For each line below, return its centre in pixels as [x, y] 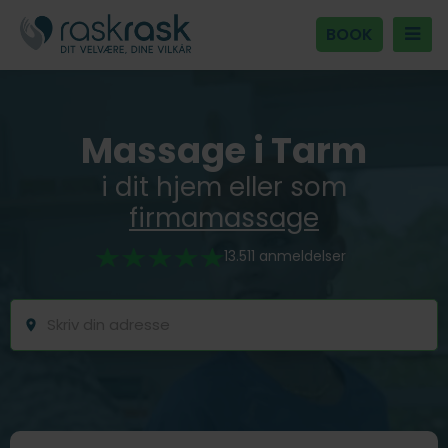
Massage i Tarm [224, 150]
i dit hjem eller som [224, 186]
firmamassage [224, 217]
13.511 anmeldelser [285, 256]
